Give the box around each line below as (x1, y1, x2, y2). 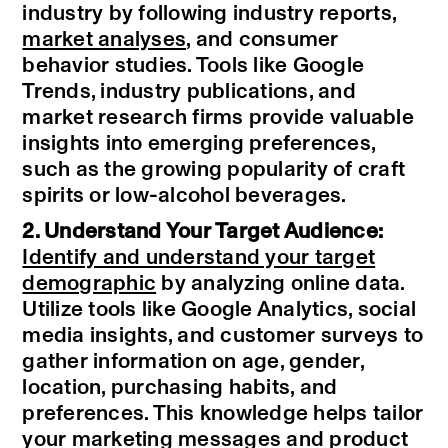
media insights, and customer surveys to (22, 325, 424, 347)
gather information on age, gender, (22, 351, 364, 373)
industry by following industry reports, (22, 3, 397, 25)
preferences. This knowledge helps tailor (22, 403, 424, 425)
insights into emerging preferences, (22, 133, 376, 155)
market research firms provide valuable (22, 107, 414, 129)
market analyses (22, 29, 187, 51)
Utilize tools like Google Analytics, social (22, 299, 417, 321)
